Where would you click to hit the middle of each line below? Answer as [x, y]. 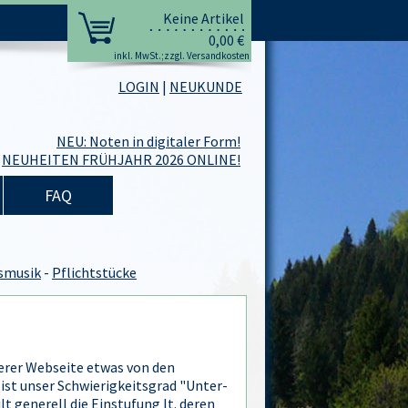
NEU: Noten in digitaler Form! [148, 141]
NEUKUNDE [206, 87]
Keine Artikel [204, 18]
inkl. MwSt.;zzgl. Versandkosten [182, 56]
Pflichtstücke [94, 272]
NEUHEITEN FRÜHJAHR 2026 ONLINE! [121, 159]
